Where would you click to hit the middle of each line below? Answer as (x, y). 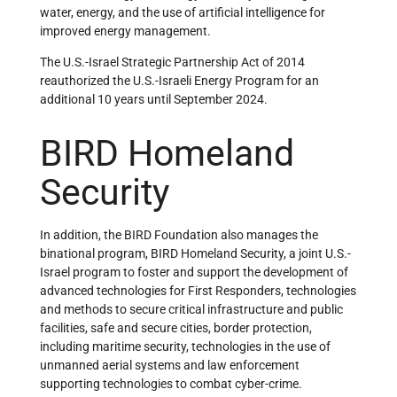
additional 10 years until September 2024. (154, 100)
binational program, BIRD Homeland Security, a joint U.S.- (195, 253)
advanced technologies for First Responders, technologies (198, 290)
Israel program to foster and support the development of (194, 272)
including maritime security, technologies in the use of (185, 346)
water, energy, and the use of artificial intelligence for (183, 13)
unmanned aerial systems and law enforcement (170, 365)
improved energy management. (125, 31)
